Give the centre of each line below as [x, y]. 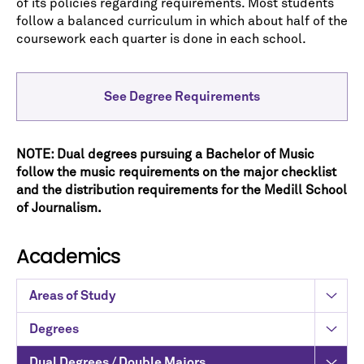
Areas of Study [72, 296]
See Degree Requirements [182, 97]
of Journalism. [59, 208]
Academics [68, 256]
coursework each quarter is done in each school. [161, 39]
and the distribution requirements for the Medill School [182, 190]
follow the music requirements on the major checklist [176, 172]
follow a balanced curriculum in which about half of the [182, 21]
